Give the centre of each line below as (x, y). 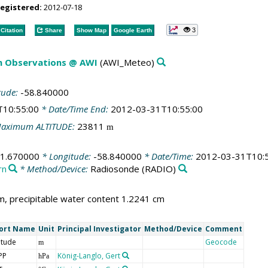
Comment (223, 229)
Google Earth (133, 30)
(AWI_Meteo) (126, 62)
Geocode (221, 242)
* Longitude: (66, 156)
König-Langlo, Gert (89, 256)
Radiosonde (115, 169)
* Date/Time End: (74, 109)
